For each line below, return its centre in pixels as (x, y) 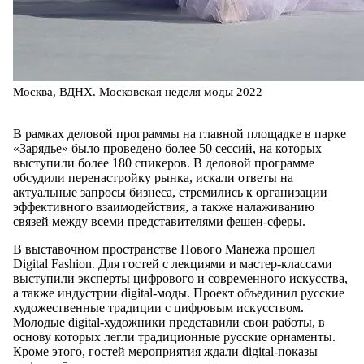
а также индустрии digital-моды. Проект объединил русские (179, 293)
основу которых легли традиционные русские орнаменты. (174, 337)
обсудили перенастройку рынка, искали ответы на (153, 178)
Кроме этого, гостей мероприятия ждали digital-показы (165, 352)
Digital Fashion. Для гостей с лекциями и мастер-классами (173, 264)
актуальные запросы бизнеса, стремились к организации (170, 193)
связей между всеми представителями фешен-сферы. (162, 222)
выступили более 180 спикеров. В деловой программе (164, 163)
